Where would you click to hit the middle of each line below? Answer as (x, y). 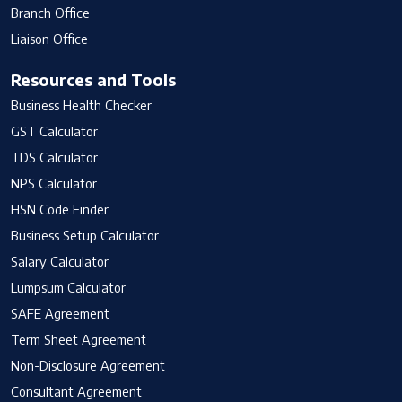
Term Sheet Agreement (79, 339)
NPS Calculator (54, 183)
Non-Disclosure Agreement (88, 365)
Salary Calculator (60, 261)
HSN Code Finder (60, 209)
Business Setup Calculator (85, 235)
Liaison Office (49, 38)
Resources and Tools (93, 79)
